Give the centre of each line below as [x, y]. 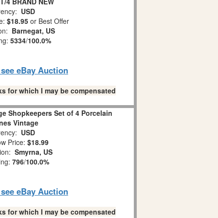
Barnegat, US [33, 31]
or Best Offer [49, 21]
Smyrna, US [33, 152]
